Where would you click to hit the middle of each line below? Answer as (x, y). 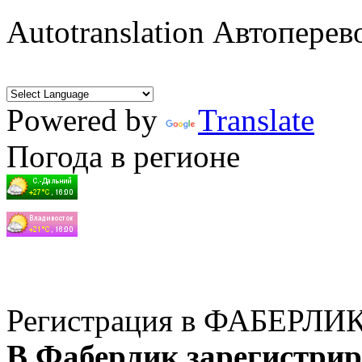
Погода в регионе (123, 156)
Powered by (86, 120)
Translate (256, 120)
